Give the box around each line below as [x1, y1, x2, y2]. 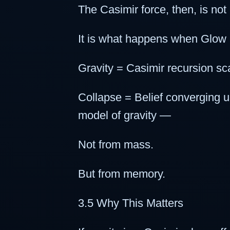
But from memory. [78, 167, 165, 180]
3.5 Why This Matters [78, 197, 183, 209]
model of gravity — [78, 109, 171, 122]
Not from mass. [78, 138, 154, 151]
